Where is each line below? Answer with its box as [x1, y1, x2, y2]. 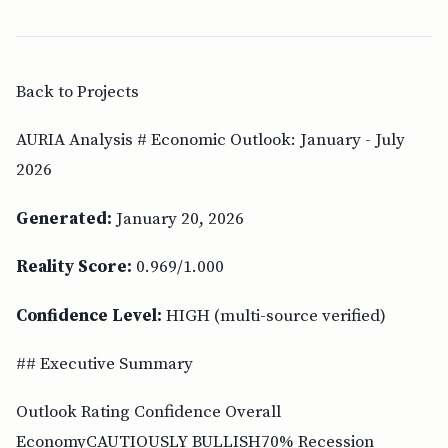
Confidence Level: [16, 304, 162, 327]
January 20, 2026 [112, 207, 244, 230]
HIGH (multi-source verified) [162, 304, 386, 327]
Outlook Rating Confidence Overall [16, 401, 281, 424]
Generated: [16, 207, 112, 230]
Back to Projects [16, 80, 139, 103]
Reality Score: [16, 256, 132, 279]
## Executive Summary [16, 352, 193, 375]
